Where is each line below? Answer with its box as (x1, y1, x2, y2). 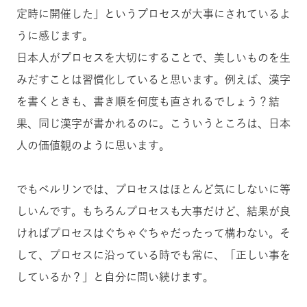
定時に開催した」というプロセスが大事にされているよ (16, 8, 291, 20)
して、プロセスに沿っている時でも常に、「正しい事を (16, 249, 291, 261)
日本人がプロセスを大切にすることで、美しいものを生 (16, 52, 291, 64)
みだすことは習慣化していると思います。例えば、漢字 (16, 74, 291, 86)
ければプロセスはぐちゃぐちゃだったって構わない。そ (16, 228, 291, 239)
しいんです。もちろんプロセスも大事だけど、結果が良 (16, 206, 291, 217)
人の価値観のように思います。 (16, 140, 170, 151)
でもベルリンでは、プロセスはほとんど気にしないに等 (16, 184, 291, 195)
